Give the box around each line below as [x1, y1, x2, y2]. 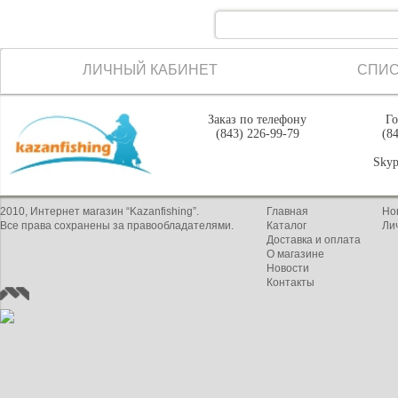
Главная [267, 205, 308, 218]
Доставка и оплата [267, 234, 361, 246]
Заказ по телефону [208, 113, 307, 126]
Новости [267, 262, 309, 275]
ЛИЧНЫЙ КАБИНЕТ [83, 62, 219, 77]
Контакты [267, 276, 314, 289]
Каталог [267, 219, 306, 232]
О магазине [267, 248, 324, 260]
